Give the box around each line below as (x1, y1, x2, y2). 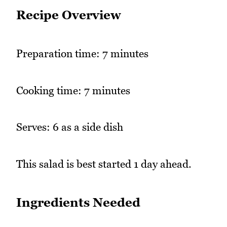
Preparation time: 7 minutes (16, 47, 148, 60)
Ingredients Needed (16, 195, 140, 210)
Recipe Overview (16, 7, 121, 22)
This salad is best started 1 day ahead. (16, 157, 192, 170)
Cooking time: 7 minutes (16, 84, 130, 97)
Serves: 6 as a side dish (16, 121, 123, 134)
